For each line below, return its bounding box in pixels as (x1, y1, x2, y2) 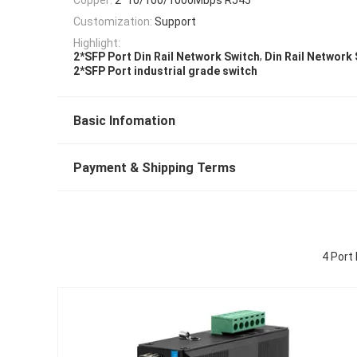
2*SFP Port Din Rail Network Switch (73, 50, 260, 64)
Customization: (73, 14, 152, 28)
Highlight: (73, 37, 120, 50)
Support (155, 14, 196, 28)
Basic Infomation (73, 112, 175, 128)
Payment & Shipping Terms (73, 159, 236, 175)
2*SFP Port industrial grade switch (73, 64, 257, 77)
